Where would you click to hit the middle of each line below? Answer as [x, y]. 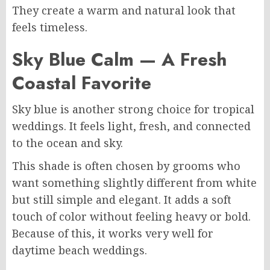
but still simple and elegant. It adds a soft [122, 199]
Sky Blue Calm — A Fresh [119, 59]
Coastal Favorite [82, 83]
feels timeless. [50, 27]
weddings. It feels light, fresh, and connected [131, 126]
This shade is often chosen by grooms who [126, 166]
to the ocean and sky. [67, 143]
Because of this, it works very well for [113, 233]
